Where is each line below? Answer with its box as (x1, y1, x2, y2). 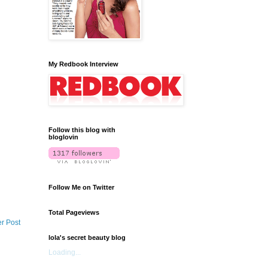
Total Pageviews (48, 208, 99, 216)
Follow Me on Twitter (48, 183, 114, 191)
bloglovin (48, 133, 78, 141)
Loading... (48, 248, 81, 257)
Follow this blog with (48, 126, 115, 133)
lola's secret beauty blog (48, 233, 126, 241)
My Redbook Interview (48, 60, 118, 68)
